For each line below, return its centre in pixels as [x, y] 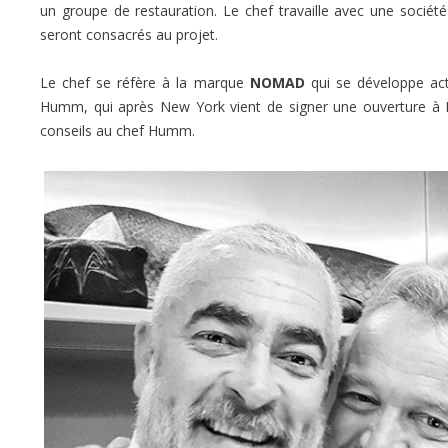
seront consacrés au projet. [129, 34]
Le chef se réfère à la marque [145, 82]
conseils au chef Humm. [117, 130]
